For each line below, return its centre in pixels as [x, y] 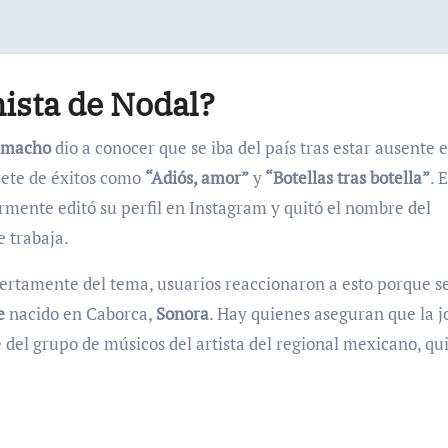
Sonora [182, 313]
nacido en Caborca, [80, 313]
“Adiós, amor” [197, 177]
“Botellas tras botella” [346, 177]
